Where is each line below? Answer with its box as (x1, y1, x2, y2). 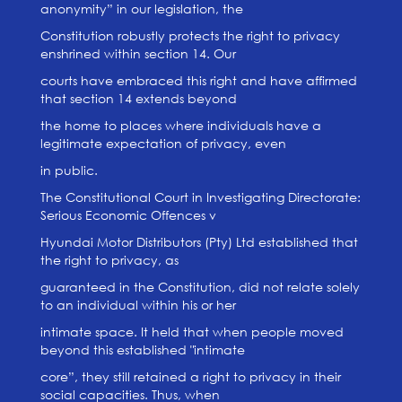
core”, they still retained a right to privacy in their (39, 368, 341, 385)
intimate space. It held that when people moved (39, 323, 344, 340)
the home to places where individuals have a (39, 117, 321, 134)
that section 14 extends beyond (39, 90, 237, 107)
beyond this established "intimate (39, 341, 245, 358)
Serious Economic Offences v (39, 206, 216, 223)
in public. (39, 162, 98, 179)
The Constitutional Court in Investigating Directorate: (39, 188, 361, 205)
